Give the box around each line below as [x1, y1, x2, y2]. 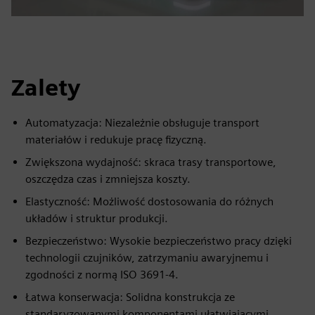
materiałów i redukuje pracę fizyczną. [25, 133, 207, 146]
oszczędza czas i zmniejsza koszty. [25, 172, 191, 186]
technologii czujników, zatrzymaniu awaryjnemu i [25, 251, 269, 264]
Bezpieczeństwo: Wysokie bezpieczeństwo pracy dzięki [25, 234, 292, 247]
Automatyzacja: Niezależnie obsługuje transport [25, 116, 259, 129]
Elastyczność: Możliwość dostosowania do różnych [25, 195, 274, 208]
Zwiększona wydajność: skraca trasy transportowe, [25, 155, 276, 169]
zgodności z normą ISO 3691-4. [25, 268, 179, 281]
